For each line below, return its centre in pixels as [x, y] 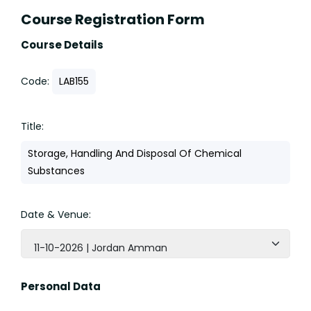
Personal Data [61, 287]
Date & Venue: [56, 215]
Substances [56, 171]
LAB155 [74, 82]
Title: [32, 127]
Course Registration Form [113, 20]
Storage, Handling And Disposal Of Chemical [135, 154]
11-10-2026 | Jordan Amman [101, 248]
